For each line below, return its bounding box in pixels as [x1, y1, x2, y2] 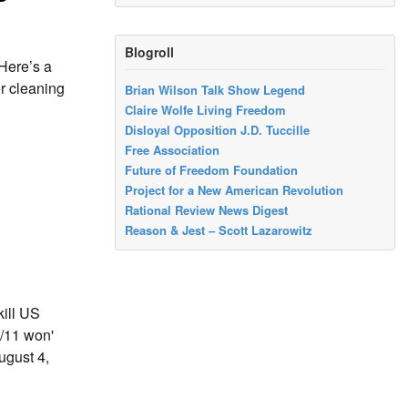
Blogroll [125, 43, 175, 61]
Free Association [125, 141, 220, 159]
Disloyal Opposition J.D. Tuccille [125, 121, 311, 139]
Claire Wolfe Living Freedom [125, 101, 287, 119]
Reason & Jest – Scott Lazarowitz [125, 221, 313, 240]
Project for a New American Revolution [125, 181, 344, 199]
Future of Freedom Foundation [125, 161, 299, 179]
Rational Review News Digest [125, 201, 289, 219]
